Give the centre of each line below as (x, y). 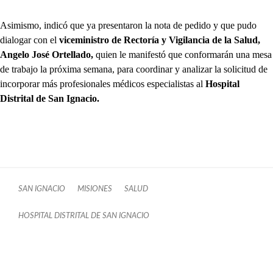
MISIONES (95, 189)
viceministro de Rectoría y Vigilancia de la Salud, (160, 40)
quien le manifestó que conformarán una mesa (183, 54)
